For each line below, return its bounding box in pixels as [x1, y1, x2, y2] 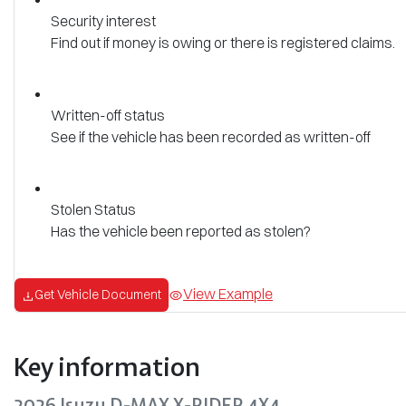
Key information [14, 350, 200, 384]
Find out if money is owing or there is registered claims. [51, 34, 395, 53]
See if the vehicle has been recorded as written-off [51, 128, 371, 147]
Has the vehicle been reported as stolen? [51, 222, 311, 241]
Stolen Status [51, 200, 136, 219]
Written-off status [51, 106, 165, 125]
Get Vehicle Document [34, 286, 161, 304]
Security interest [51, 12, 156, 31]
